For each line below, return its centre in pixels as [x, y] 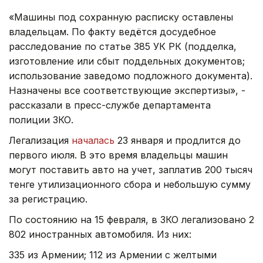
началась [93, 140]
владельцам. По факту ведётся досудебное [112, 31]
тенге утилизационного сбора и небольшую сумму [130, 184]
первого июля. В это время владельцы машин [118, 155]
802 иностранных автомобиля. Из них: [100, 234]
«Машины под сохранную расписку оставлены [121, 17]
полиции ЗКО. [41, 119]
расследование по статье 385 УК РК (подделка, [123, 46]
